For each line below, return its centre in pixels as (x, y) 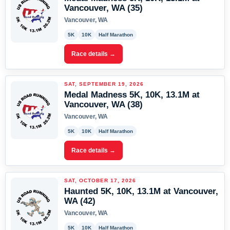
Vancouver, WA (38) (103, 104)
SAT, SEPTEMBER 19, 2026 (104, 84)
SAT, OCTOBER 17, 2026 (100, 180)
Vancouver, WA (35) (103, 8)
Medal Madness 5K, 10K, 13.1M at (132, 95)
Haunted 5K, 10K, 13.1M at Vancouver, (141, 191)
